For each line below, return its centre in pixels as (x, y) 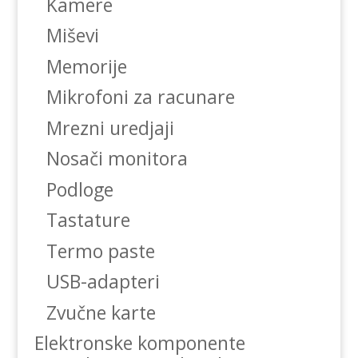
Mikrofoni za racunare (140, 97)
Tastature (88, 220)
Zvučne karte (101, 312)
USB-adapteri (103, 282)
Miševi (72, 36)
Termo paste (100, 251)
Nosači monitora (117, 159)
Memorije (86, 66)
